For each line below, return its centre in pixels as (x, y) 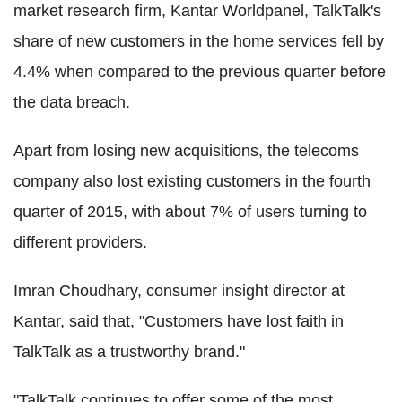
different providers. (80, 242)
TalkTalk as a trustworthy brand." (129, 351)
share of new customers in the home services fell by (199, 41)
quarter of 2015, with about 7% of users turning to (190, 211)
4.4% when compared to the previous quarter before (200, 71)
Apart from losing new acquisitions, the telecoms (186, 150)
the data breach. (72, 102)
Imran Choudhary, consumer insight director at (179, 290)
